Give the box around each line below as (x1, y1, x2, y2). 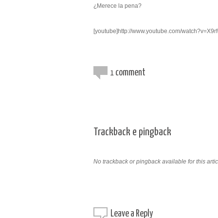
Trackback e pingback (93, 127, 171, 138)
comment (114, 68, 145, 77)
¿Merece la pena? (93, 2, 142, 9)
